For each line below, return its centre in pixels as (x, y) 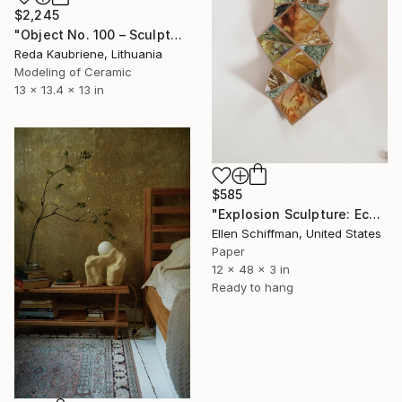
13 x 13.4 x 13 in (59, 90)
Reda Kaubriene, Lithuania (88, 54)
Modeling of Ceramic (73, 72)
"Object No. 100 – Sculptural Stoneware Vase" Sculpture (176, 35)
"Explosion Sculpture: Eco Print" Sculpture (374, 214)
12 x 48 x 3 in (251, 270)
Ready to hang (253, 288)
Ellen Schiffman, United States (297, 234)
